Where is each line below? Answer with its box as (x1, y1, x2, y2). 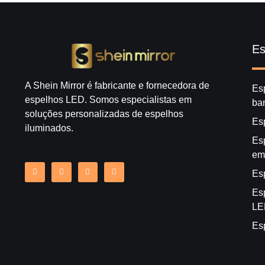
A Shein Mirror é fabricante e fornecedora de (25, 80, 209, 91)
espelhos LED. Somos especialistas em (25, 94, 192, 105)
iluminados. (25, 122, 73, 133)
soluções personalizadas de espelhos (25, 108, 183, 119)
